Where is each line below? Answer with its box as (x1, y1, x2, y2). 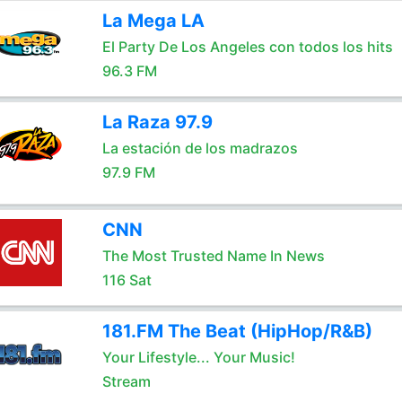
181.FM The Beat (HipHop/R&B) (101, 320, 372, 342)
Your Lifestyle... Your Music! (101, 348, 295, 366)
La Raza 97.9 (101, 111, 213, 133)
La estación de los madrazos (101, 139, 298, 157)
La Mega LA (101, 10, 205, 31)
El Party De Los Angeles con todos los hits (101, 38, 393, 56)
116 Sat (101, 271, 152, 289)
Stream (101, 372, 151, 390)
